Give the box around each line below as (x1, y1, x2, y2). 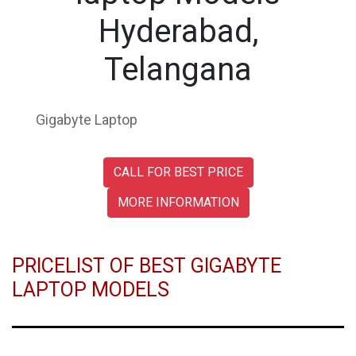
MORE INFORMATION (117, 194, 239, 210)
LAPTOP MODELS (12, 277, 169, 301)
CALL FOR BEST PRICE (113, 164, 243, 180)
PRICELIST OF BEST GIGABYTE (12, 253, 281, 277)
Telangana (104, 50, 252, 88)
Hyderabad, (98, 12, 258, 50)
